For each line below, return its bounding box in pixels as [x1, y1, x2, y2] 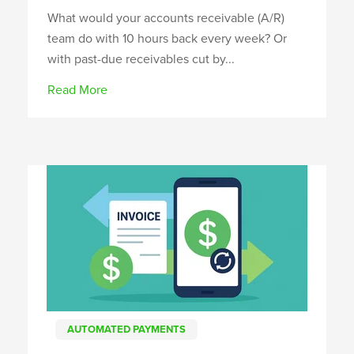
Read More [47, 81, 107, 98]
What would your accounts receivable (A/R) [47, 9, 284, 26]
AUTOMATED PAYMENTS [67, 322, 186, 336]
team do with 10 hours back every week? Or [47, 30, 287, 47]
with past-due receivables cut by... [47, 51, 235, 67]
